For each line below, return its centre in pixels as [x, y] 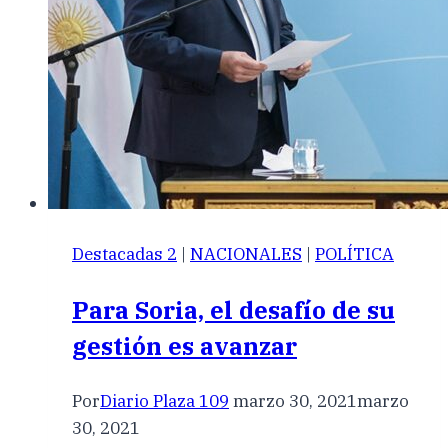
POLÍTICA [354, 254]
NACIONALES [246, 254]
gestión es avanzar [184, 346]
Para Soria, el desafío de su [233, 310]
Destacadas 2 [124, 254]
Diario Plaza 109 [164, 401]
